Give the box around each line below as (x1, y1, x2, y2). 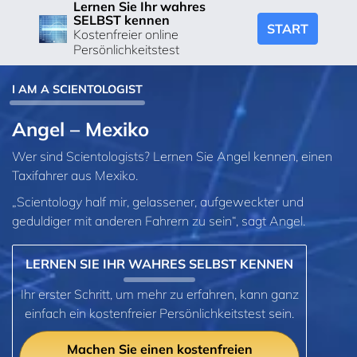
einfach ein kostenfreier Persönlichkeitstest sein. (25, 305, 294, 322)
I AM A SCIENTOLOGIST (12, 81, 143, 96)
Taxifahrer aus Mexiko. (12, 167, 138, 183)
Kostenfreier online (73, 26, 178, 43)
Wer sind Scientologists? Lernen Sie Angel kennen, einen (12, 147, 332, 164)
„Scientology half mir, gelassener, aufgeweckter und (12, 194, 304, 210)
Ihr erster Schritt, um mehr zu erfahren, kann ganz (20, 286, 299, 303)
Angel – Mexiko (12, 116, 149, 141)
